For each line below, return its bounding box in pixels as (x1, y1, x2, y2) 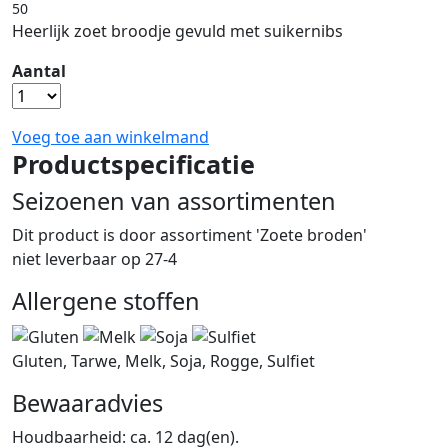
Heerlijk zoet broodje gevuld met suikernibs (12, 20, 343, 42)
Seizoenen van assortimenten (12, 185, 336, 217)
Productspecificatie (12, 147, 255, 181)
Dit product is (12, 224, 115, 246)
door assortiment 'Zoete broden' (115, 224, 367, 246)
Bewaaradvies (12, 386, 163, 419)
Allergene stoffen (12, 285, 200, 317)
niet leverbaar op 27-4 (12, 248, 177, 270)
